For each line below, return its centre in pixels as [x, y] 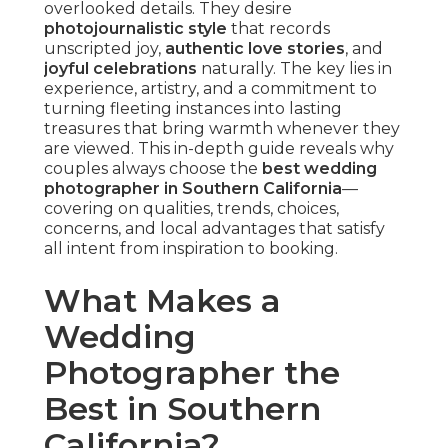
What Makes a [162, 301]
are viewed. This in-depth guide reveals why [219, 149]
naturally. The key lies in [294, 69]
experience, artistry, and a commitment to [210, 89]
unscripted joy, [104, 49]
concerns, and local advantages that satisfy [214, 229]
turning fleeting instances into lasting [193, 109]
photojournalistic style [135, 29]
